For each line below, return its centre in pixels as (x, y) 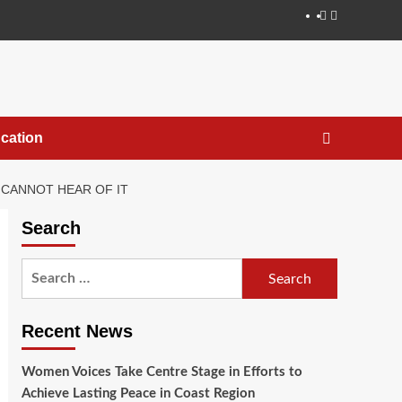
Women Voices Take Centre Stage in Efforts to (162, 372)
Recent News (77, 332)
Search (51, 228)
